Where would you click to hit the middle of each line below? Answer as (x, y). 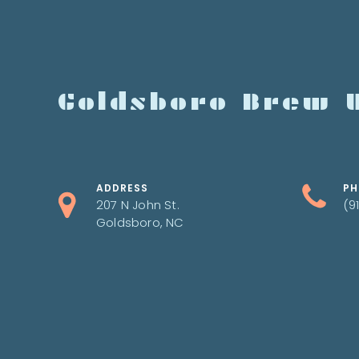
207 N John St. (138, 205)
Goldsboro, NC (140, 222)
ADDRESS (122, 188)
